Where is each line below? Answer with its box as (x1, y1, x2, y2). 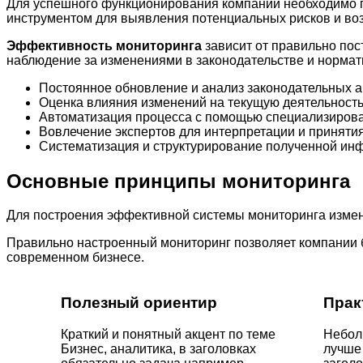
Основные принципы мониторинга (6, 169, 350, 192)
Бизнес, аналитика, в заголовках (61, 342, 256, 357)
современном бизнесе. (6, 250, 144, 265)
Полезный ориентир (61, 294, 217, 312)
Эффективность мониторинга (6, 38, 202, 53)
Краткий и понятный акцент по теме (61, 327, 275, 342)
